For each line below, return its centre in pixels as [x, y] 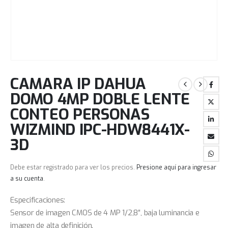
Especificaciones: [38, 200]
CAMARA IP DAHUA [78, 84]
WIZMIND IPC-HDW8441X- [100, 130]
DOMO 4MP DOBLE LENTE [100, 99]
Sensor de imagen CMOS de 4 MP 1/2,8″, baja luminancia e [105, 212]
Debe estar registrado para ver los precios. [73, 168]
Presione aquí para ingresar [176, 168]
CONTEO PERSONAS [80, 114]
